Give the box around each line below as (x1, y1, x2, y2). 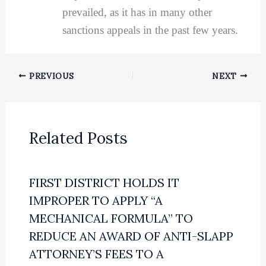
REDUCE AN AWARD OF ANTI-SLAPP (28, 228, 233, 243)
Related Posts (28, 128, 128, 148)
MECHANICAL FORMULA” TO (28, 210, 193, 226)
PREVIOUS (26, 70, 74, 81)
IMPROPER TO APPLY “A (28, 192, 163, 208)
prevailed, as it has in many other (62, 5, 212, 18)
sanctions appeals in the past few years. (62, 23, 238, 36)
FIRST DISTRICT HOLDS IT (28, 175, 179, 190)
